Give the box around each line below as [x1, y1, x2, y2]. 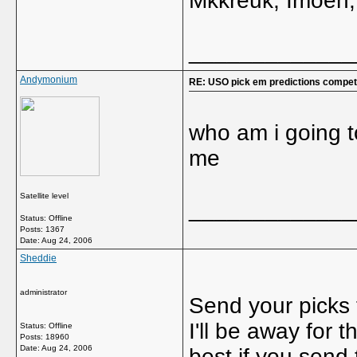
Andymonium [20, 74, 77, 85]
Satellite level [20, 191, 69, 200]
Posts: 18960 [20, 332, 69, 341]
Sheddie [20, 253, 57, 264]
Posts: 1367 [20, 225, 65, 233]
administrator [20, 288, 67, 296]
